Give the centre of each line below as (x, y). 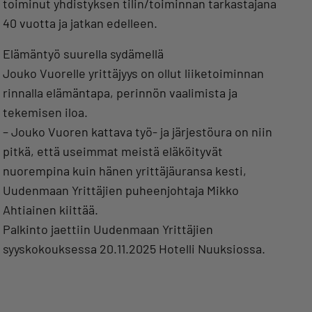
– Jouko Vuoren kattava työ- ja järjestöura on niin (138, 132)
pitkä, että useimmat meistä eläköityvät (113, 151)
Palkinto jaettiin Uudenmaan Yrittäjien (108, 229)
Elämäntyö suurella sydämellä (83, 54)
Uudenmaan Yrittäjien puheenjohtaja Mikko (121, 190)
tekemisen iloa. (45, 112)
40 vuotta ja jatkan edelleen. (80, 23)
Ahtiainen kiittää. (50, 210)
